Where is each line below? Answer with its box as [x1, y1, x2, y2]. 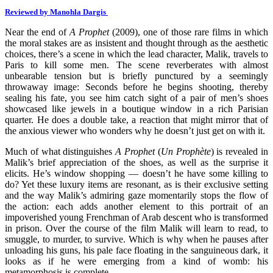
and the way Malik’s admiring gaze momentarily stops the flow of [5, 190, 268, 200]
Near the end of [5, 26, 69, 37]
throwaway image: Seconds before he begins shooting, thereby [5, 81, 268, 92]
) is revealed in [210, 146, 269, 157]
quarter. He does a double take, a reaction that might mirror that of [5, 114, 268, 125]
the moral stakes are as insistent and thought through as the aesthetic [5, 37, 268, 48]
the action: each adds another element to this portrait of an [5, 200, 268, 211]
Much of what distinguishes [5, 146, 116, 157]
